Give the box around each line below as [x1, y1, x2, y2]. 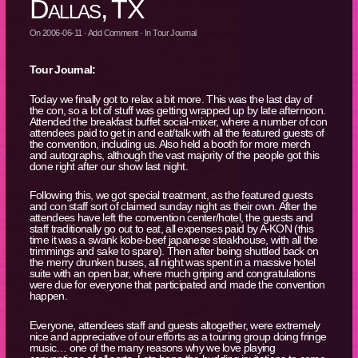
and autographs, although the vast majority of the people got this [29, 148, 320, 161]
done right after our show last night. [29, 159, 188, 173]
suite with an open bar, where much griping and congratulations [29, 267, 316, 280]
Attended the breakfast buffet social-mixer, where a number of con [29, 114, 328, 128]
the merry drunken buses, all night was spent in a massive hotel [29, 256, 316, 269]
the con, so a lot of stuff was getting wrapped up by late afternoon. [29, 103, 326, 117]
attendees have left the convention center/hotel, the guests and [29, 211, 313, 225]
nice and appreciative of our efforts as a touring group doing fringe [29, 329, 327, 343]
